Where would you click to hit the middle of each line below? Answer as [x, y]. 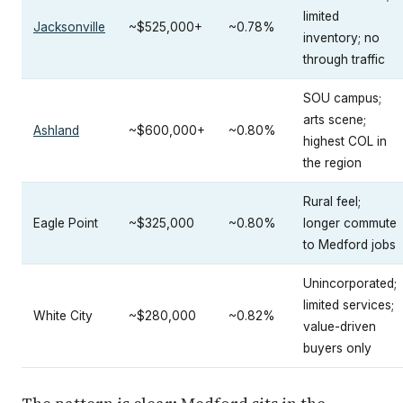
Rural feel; [332, 202]
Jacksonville [69, 27]
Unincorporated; [350, 284]
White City [63, 316]
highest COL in [345, 142]
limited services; [349, 305]
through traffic [344, 60]
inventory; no [341, 38]
